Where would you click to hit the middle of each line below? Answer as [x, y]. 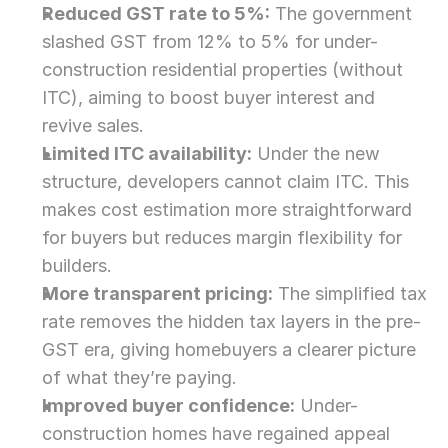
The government [341, 13]
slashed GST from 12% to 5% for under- [210, 41]
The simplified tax [350, 293]
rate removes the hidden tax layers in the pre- [231, 321]
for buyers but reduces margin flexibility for [222, 237]
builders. [77, 265]
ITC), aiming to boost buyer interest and [208, 97]
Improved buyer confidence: [168, 405]
